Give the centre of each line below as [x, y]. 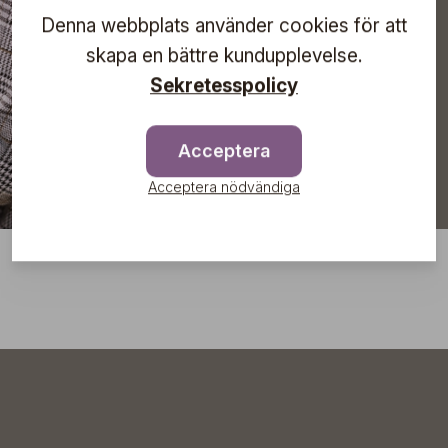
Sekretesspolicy [224, 85]
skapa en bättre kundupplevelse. [224, 55]
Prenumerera [186, 60]
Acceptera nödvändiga [224, 186]
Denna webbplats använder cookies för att [224, 25]
